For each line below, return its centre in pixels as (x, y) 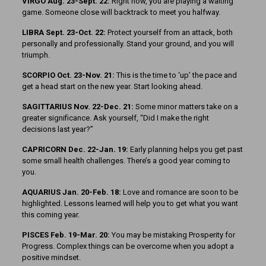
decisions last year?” (57, 129)
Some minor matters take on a (186, 107)
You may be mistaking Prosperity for (172, 235)
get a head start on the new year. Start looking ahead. (112, 87)
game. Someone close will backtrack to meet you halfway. (121, 12)
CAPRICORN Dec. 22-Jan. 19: (76, 150)
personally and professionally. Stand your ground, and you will (128, 44)
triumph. (36, 55)
